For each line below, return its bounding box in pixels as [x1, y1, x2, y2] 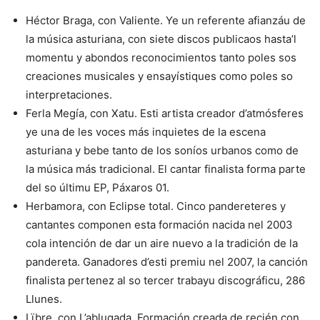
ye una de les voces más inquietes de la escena [26, 125, 266, 139]
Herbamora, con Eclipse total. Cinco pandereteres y [26, 199, 286, 214]
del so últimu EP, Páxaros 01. [26, 181, 169, 195]
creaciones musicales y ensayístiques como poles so [26, 69, 293, 84]
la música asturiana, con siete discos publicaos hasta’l [26, 32, 296, 46]
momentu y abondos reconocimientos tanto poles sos [26, 51, 296, 65]
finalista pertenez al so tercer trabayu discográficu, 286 [26, 274, 305, 288]
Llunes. [26, 292, 62, 306]
